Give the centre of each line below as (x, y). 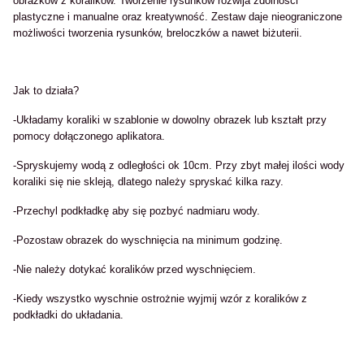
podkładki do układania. (68, 315)
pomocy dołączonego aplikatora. (89, 136)
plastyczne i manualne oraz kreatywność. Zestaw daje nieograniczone (178, 17)
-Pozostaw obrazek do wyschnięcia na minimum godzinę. (148, 240)
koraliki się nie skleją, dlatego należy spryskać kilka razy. (148, 182)
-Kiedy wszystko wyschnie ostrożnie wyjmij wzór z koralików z (160, 299)
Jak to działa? (46, 91)
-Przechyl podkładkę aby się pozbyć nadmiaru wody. (136, 211)
